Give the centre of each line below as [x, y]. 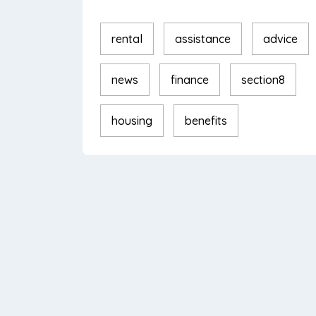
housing [132, 121]
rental [127, 39]
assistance [203, 39]
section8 [263, 80]
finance [190, 80]
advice [280, 39]
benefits [206, 121]
